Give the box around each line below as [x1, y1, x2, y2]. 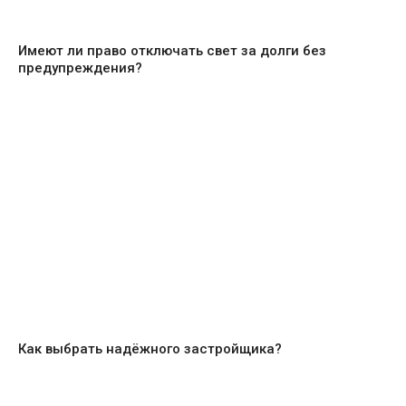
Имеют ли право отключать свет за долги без [18, 42, 326, 59]
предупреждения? [18, 59, 142, 76]
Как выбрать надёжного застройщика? [18, 340, 282, 357]
